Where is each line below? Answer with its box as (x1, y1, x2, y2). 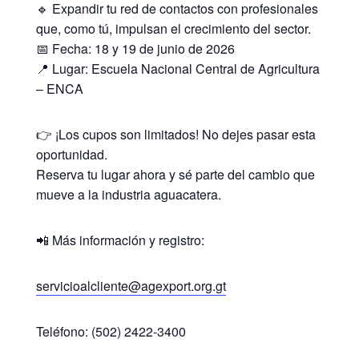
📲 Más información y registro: (35, 231, 204, 250)
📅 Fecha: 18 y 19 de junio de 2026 (35, 39, 235, 58)
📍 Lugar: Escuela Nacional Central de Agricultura (35, 59, 320, 79)
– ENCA (35, 79, 83, 99)
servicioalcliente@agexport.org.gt (35, 276, 226, 296)
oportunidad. (35, 145, 107, 164)
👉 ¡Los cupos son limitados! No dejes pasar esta (35, 125, 316, 144)
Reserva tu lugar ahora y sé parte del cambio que (35, 165, 315, 184)
